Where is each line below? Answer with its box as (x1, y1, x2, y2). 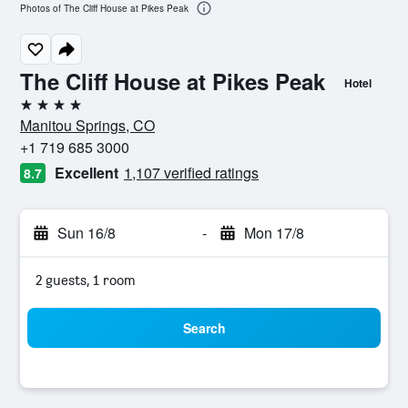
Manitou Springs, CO (20, 115, 155, 136)
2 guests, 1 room (36, 271, 136, 289)
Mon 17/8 (243, 222, 304, 243)
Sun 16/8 (57, 222, 116, 243)
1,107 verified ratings (124, 162, 259, 183)
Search (182, 319, 226, 337)
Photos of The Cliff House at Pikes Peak (20, 2, 189, 15)
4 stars (19, 103, 62, 120)
